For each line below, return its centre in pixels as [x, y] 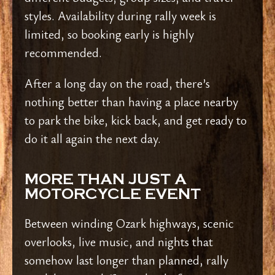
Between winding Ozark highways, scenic [129, 223]
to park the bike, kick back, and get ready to [136, 120]
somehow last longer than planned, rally [126, 260]
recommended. [63, 52]
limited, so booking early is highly [109, 34]
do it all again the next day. [93, 138]
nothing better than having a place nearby [131, 101]
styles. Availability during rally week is [120, 15]
